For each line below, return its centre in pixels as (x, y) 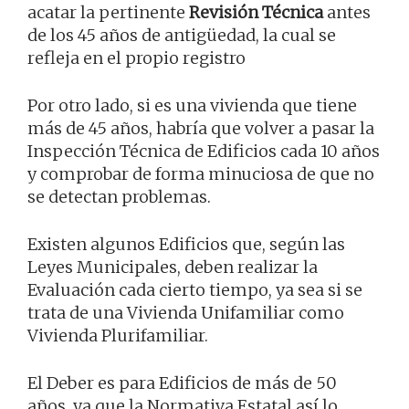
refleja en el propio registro (136, 58)
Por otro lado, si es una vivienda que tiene (192, 105)
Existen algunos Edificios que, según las (186, 244)
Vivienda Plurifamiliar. (118, 335)
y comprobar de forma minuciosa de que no (201, 173)
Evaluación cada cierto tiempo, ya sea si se (195, 289)
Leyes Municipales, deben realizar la (173, 267)
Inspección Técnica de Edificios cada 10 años (204, 151)
